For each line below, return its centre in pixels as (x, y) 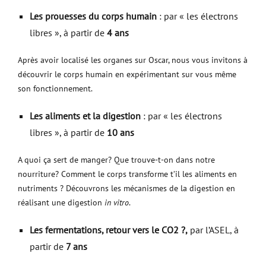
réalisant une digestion (61, 202)
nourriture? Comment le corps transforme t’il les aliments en (127, 174)
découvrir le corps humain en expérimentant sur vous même (127, 74)
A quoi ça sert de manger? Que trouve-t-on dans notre (116, 160)
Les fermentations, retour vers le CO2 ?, (109, 230)
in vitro (117, 202)
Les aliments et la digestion (86, 116)
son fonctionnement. (55, 88)
